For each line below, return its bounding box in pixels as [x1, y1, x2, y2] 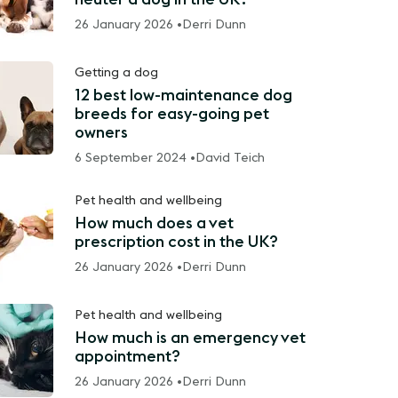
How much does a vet [74, 215, 234, 231]
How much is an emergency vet [74, 330, 306, 346]
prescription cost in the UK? [74, 234, 278, 250]
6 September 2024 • [74, 152, 195, 164]
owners [74, 124, 128, 140]
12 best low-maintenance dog [74, 87, 292, 103]
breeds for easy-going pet [74, 106, 269, 122]
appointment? [74, 348, 180, 364]
